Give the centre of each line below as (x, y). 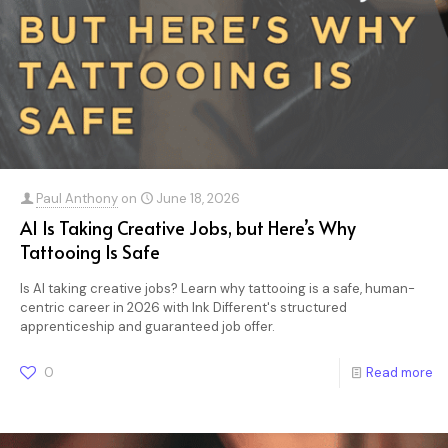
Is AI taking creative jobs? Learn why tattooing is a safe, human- (217, 288)
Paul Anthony (77, 198)
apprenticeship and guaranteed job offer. (147, 326)
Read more (399, 372)
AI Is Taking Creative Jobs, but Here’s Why (188, 227)
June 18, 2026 (198, 198)
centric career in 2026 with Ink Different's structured (183, 307)
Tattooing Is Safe (90, 251)
